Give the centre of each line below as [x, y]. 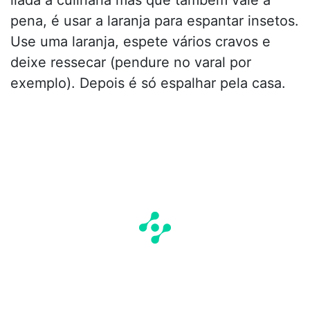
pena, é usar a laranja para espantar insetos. [155, 20]
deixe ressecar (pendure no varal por [131, 62]
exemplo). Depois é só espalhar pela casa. [148, 83]
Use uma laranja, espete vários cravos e [140, 41]
